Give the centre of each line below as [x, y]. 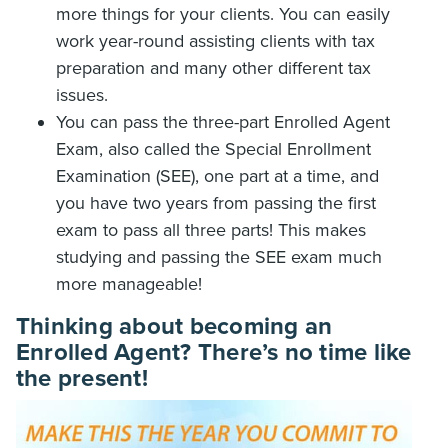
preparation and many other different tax [213, 68]
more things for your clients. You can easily [223, 14]
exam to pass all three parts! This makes [211, 230]
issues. [82, 95]
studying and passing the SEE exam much [219, 257]
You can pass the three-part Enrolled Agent [223, 122]
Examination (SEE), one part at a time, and [217, 176]
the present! [82, 378]
